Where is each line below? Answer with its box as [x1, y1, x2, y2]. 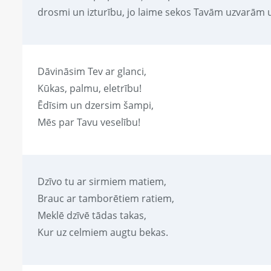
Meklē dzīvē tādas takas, [38, 209, 146, 223]
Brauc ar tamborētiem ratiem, [38, 192, 174, 206]
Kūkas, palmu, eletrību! [38, 82, 142, 96]
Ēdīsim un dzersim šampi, [38, 99, 154, 113]
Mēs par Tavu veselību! [38, 116, 140, 129]
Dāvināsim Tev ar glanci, [38, 65, 146, 79]
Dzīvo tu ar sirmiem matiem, [38, 175, 166, 189]
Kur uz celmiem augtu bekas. [38, 226, 168, 240]
